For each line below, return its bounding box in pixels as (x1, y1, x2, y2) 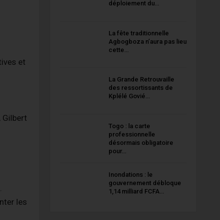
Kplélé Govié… (108, 92, 150, 100)
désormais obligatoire (108, 138, 173, 146)
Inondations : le (108, 170, 153, 178)
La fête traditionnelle (108, 29, 169, 37)
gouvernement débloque (108, 179, 181, 187)
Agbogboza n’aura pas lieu (108, 37, 187, 45)
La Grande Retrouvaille (108, 76, 174, 83)
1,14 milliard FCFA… (108, 187, 164, 195)
